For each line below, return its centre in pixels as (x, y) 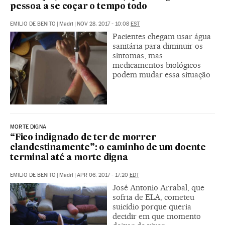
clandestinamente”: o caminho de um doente (108, 148)
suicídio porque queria (152, 207)
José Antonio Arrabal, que (158, 188)
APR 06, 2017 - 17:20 (103, 175)
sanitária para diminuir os (158, 46)
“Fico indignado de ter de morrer (83, 138)
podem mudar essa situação (161, 75)
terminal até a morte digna (69, 158)
